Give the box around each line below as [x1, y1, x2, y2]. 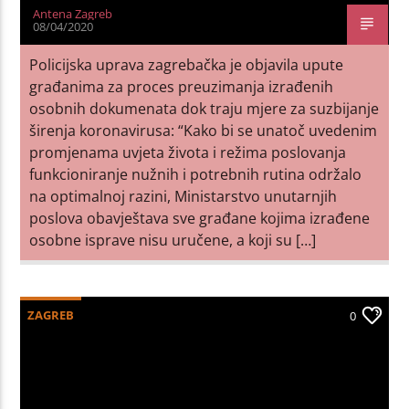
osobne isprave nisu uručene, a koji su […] [29, 229, 317, 250]
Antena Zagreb [33, 5, 113, 22]
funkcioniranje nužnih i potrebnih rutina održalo [29, 163, 362, 184]
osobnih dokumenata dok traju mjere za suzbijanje [29, 98, 380, 119]
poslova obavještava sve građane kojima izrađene [29, 207, 371, 228]
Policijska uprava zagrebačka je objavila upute [29, 54, 344, 75]
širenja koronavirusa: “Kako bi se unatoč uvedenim [29, 120, 378, 141]
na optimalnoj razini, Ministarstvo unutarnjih [29, 185, 338, 206]
